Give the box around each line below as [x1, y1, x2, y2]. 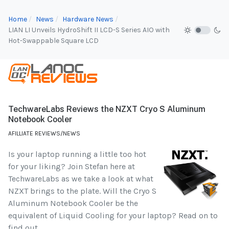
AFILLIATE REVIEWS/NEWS [8, 130, 80, 138]
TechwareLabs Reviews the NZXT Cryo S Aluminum [8, 104, 205, 114]
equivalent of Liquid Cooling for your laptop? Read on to [8, 211, 218, 221]
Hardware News [62, 14, 113, 24]
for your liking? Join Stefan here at [8, 162, 135, 172]
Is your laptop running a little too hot [8, 149, 146, 159]
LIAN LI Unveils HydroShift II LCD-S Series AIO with [8, 25, 170, 34]
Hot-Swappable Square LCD [8, 36, 99, 45]
